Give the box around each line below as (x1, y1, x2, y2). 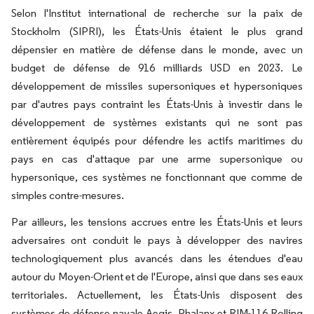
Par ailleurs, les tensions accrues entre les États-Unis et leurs (11, 215, 303, 229)
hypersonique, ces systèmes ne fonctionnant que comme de (11, 170, 303, 184)
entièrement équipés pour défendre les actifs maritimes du (11, 134, 303, 148)
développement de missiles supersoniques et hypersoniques (11, 79, 303, 93)
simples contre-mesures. (11, 189, 124, 203)
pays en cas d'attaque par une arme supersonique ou (11, 152, 303, 166)
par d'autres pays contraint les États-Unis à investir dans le (11, 97, 303, 111)
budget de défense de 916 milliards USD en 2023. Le (11, 61, 303, 75)
